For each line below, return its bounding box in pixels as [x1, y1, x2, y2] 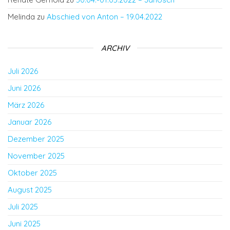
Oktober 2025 [8, 168, 57, 178]
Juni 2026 [8, 83, 41, 93]
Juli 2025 [8, 202, 38, 212]
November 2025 [8, 151, 65, 161]
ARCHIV [101, 43, 129, 53]
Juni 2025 [8, 219, 41, 228]
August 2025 [8, 185, 52, 195]
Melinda [8, 12, 35, 22]
